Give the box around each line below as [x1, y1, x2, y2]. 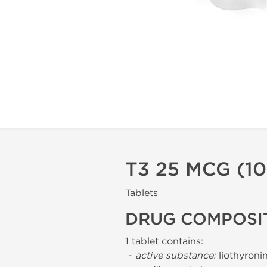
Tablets [125, 187, 158, 198]
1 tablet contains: [125, 235, 203, 247]
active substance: [135, 250, 216, 261]
